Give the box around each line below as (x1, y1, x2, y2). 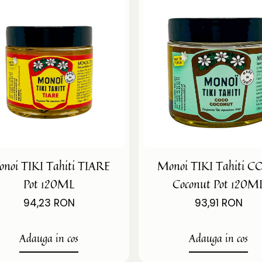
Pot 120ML (23, 174, 75, 193)
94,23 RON (23, 195, 75, 210)
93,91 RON (194, 195, 243, 210)
